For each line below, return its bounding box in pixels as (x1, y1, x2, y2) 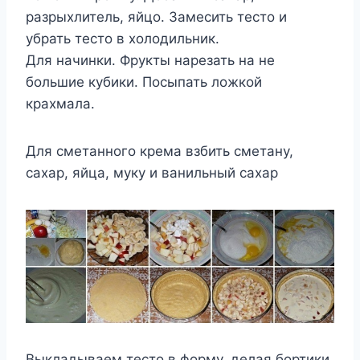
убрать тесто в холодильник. (26, 30, 219, 47)
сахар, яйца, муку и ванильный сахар (26, 164, 278, 181)
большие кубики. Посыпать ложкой (26, 73, 262, 90)
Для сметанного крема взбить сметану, (26, 142, 293, 159)
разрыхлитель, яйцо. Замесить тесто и (26, 8, 287, 25)
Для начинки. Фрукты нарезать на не (26, 51, 275, 68)
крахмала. (26, 95, 95, 112)
